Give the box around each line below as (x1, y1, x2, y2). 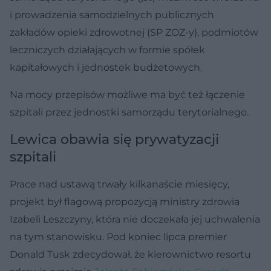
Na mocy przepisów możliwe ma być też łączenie (10, 88, 245, 100)
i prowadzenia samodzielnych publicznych (10, 8, 214, 21)
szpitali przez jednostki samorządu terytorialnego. (10, 106, 249, 118)
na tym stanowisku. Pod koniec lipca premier (10, 230, 227, 243)
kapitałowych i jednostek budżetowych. (10, 61, 202, 73)
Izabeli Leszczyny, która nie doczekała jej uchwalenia (10, 213, 260, 225)
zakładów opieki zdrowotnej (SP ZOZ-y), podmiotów (10, 26, 258, 38)
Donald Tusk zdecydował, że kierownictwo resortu (10, 248, 251, 260)
